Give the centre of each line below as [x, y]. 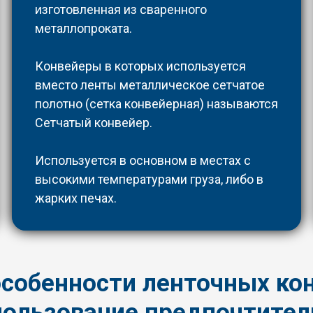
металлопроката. [83, 29]
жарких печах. [75, 198]
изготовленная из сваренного [121, 10]
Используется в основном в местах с [143, 161]
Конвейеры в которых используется [140, 66]
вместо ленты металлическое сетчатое [150, 85]
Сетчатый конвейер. [93, 123]
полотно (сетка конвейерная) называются [156, 104]
